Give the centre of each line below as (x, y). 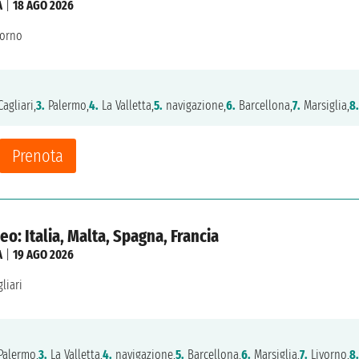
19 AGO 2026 (43, 254)
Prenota (38, 155)
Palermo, (67, 105)
